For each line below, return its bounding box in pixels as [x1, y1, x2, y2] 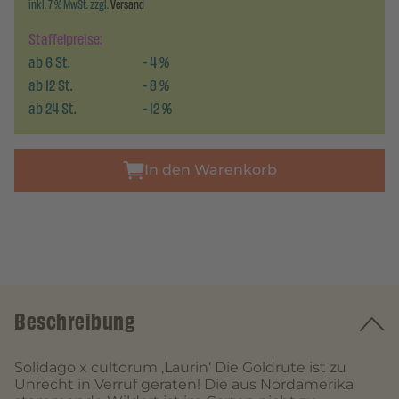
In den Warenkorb [143, 161, 277, 179]
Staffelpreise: [28, 27, 102, 51]
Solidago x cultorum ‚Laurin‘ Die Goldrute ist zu [14, 358, 346, 376]
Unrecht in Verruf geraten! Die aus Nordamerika [14, 375, 354, 393]
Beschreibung [14, 305, 134, 338]
